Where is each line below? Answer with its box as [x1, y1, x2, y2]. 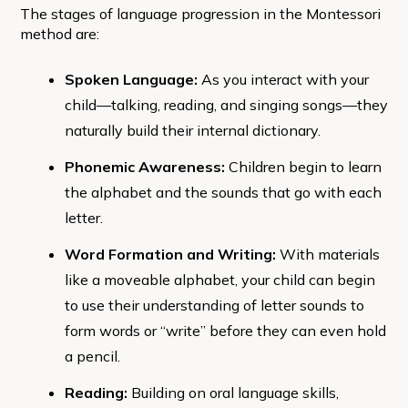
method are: [19, 24, 99, 43]
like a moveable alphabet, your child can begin [64, 270, 375, 289]
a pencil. [64, 346, 120, 365]
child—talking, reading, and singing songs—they [64, 95, 388, 114]
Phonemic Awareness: [64, 157, 229, 176]
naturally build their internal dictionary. [64, 120, 321, 139]
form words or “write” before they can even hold [64, 321, 386, 340]
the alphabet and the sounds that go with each [64, 182, 382, 201]
